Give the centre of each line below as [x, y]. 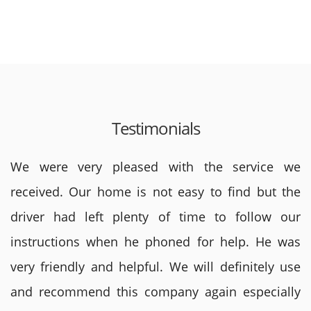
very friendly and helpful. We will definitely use [155, 267]
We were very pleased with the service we [155, 167]
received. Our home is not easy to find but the [155, 192]
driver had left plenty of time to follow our [155, 217]
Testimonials [155, 128]
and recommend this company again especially [155, 292]
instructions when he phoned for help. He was [155, 242]
